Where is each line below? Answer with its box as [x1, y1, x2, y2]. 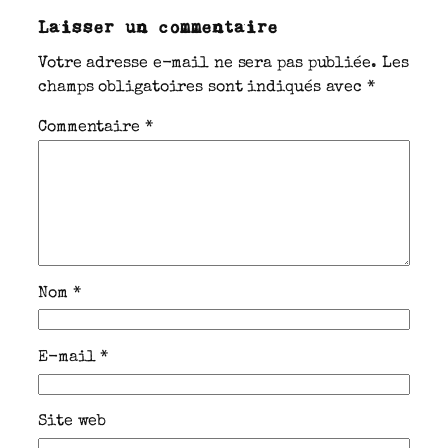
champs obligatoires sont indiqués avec [38, 80, 368, 97]
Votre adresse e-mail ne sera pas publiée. [38, 56, 377, 73]
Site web [38, 414, 107, 431]
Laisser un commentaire [38, 15, 278, 37]
